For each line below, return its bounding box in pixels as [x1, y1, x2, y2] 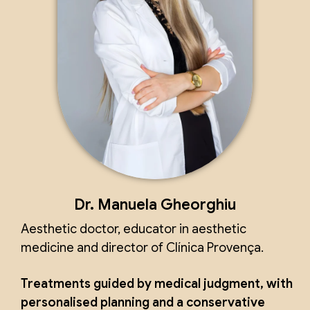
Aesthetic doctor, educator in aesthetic [21, 221, 246, 237]
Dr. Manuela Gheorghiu [74, 195, 236, 215]
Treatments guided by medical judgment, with [21, 276, 293, 292]
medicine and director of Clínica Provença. [21, 240, 264, 256]
